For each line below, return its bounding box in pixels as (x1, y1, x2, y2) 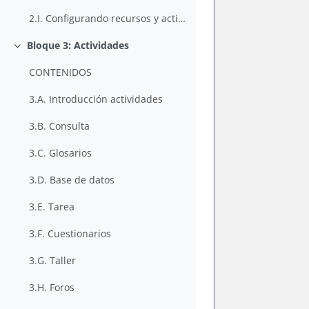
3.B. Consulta (29, 119, 90, 133)
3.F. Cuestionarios (29, 227, 112, 241)
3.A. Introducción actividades (29, 92, 163, 106)
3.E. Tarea (29, 200, 75, 214)
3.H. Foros (29, 281, 75, 295)
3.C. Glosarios (29, 146, 92, 160)
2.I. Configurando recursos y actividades (178, 12, 186, 26)
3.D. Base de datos (29, 173, 115, 187)
